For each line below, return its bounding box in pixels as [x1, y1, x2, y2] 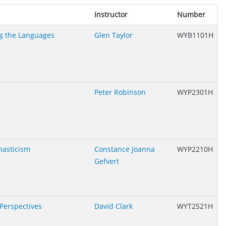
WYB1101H [177, 30, 213, 40]
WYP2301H [177, 87, 213, 97]
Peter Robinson [94, 87, 146, 97]
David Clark [94, 201, 133, 211]
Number [177, 10, 205, 19]
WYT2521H [177, 201, 213, 211]
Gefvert [94, 156, 119, 166]
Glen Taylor [94, 30, 133, 40]
